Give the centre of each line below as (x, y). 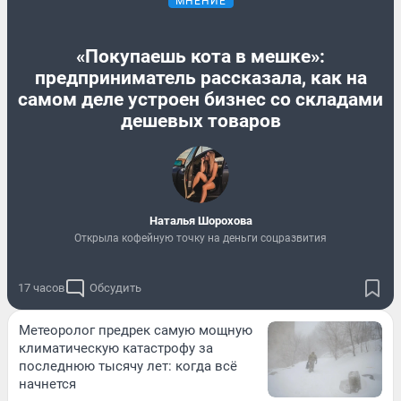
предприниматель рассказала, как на (200, 77)
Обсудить (115, 288)
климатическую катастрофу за (116, 349)
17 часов (41, 288)
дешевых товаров (200, 120)
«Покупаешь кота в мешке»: (200, 56)
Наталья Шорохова (200, 220)
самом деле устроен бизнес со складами (200, 99)
